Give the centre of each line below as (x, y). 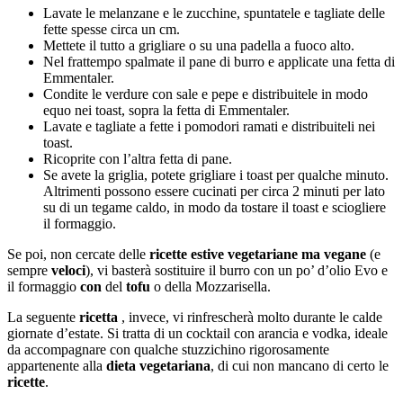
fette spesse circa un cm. (112, 29)
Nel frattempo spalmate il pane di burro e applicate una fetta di (219, 61)
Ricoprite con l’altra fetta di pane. (138, 158)
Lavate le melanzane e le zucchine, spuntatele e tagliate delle (214, 13)
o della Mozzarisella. (210, 286)
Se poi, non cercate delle (78, 254)
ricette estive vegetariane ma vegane (258, 254)
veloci (68, 270)
